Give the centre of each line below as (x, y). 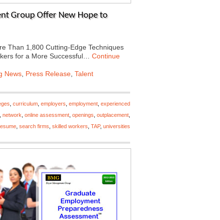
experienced (115, 104)
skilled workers (70, 126)
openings (83, 115)
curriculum (25, 104)
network (12, 115)
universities (117, 126)
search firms (34, 126)
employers (53, 104)
